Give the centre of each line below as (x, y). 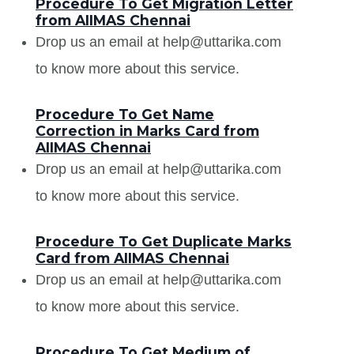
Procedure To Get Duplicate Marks (164, 241)
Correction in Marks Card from (147, 130)
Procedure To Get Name (125, 114)
